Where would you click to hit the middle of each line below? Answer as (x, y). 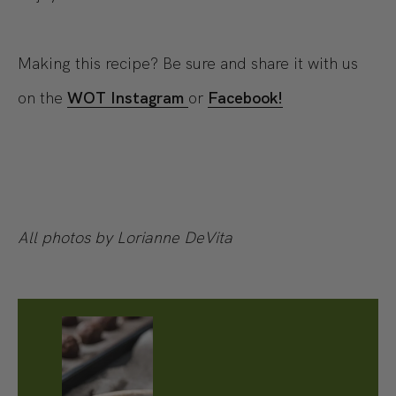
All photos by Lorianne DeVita (125, 238)
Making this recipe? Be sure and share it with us (188, 64)
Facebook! (245, 98)
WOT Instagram (128, 98)
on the (42, 98)
